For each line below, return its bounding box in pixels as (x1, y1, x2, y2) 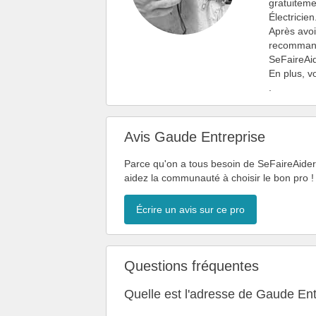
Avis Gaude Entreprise (124, 128, 265, 145)
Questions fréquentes (124, 257, 259, 274)
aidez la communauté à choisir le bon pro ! (124, 172, 314, 184)
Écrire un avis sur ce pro (136, 204, 245, 216)
